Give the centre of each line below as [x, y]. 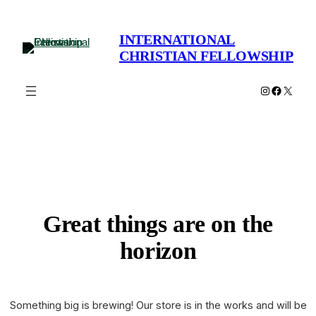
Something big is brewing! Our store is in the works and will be [158, 306]
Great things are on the [158, 224]
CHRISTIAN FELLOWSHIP [206, 56]
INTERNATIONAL [177, 40]
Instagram [284, 90]
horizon [158, 251]
